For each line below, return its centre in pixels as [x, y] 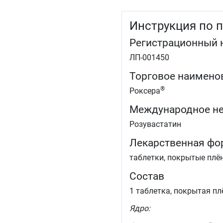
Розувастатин [155, 124]
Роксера [145, 91]
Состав [147, 176]
